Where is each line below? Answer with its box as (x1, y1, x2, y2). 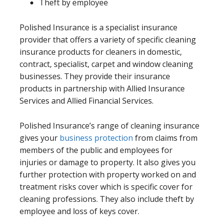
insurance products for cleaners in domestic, (20, 46, 182, 57)
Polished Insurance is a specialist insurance (20, 22, 177, 33)
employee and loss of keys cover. (20, 205, 139, 217)
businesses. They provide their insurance (20, 70, 170, 82)
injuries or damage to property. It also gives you (20, 156, 196, 168)
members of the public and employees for (20, 144, 173, 155)
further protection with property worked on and (20, 169, 196, 180)
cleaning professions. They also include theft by (20, 193, 194, 204)
